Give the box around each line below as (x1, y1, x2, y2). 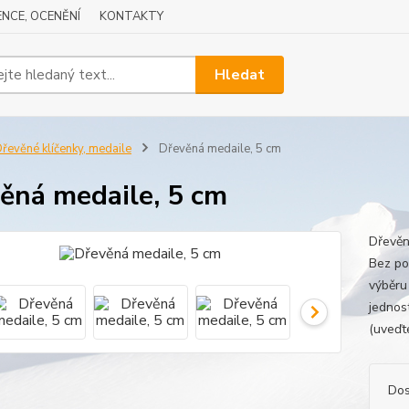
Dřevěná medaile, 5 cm (155, 141, 281, 157)
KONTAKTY (100, 8, 163, 25)
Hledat (215, 64, 266, 85)
